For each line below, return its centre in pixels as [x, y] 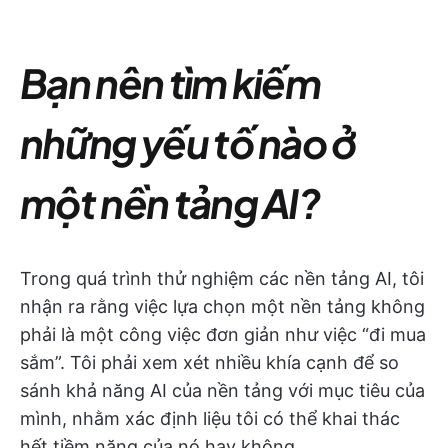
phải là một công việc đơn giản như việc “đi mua [223, 334]
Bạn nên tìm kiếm [170, 82]
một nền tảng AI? [170, 202]
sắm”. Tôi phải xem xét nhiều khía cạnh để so [209, 362]
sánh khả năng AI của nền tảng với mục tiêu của [222, 390]
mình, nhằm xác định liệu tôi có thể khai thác [210, 418]
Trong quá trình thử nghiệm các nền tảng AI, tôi [222, 278]
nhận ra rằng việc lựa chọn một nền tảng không [222, 306]
